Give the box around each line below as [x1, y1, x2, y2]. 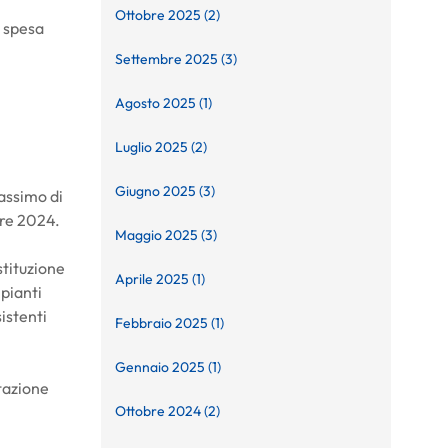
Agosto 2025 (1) [115, 94, 213, 113]
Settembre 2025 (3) [115, 50, 238, 69]
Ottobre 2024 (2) [115, 402, 221, 421]
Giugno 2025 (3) [115, 182, 216, 201]
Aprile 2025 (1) [115, 270, 206, 289]
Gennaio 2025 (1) [115, 358, 222, 377]
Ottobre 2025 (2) [115, 6, 221, 25]
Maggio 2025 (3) [115, 226, 218, 245]
